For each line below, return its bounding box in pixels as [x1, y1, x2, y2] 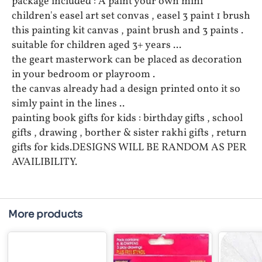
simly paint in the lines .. [12, 96, 125, 112]
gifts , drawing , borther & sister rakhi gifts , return [12, 126, 247, 141]
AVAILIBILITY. [12, 155, 77, 170]
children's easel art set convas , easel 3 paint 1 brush [12, 9, 250, 24]
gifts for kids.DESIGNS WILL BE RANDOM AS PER [12, 140, 246, 156]
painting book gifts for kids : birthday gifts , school [12, 111, 243, 126]
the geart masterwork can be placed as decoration [12, 53, 242, 68]
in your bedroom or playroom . [12, 67, 155, 82]
